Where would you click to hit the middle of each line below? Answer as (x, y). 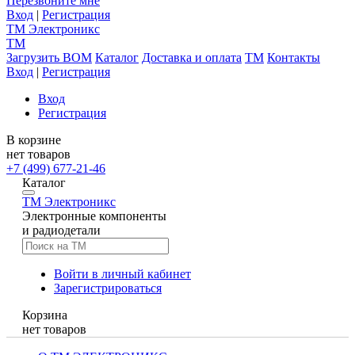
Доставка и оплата (192, 57)
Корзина (45, 315)
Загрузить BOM (49, 57)
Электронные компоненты (94, 216)
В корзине (34, 139)
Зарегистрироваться (108, 288)
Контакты (294, 57)
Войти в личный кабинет (122, 273)
